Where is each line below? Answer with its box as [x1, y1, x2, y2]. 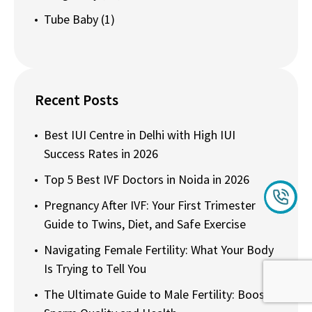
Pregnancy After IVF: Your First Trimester [44, 196, 256, 213]
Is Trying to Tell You [44, 260, 146, 276]
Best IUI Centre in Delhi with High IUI [44, 126, 235, 143]
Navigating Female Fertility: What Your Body [44, 241, 274, 258]
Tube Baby [44, 10, 101, 27]
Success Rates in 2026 [44, 145, 158, 162]
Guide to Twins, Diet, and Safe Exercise [44, 215, 246, 232]
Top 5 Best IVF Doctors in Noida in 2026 [44, 171, 249, 187]
